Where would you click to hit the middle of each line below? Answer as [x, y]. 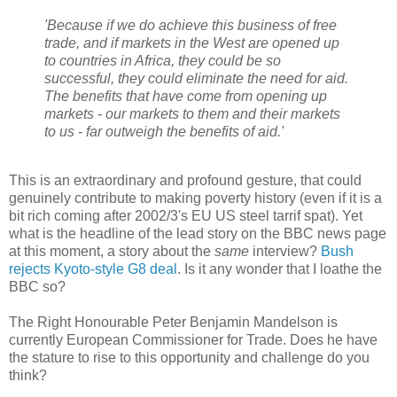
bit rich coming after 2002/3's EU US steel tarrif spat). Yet [186, 216]
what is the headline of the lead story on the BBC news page [198, 234]
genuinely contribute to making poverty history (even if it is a [195, 198]
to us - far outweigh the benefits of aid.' [164, 131]
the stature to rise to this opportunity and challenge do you [189, 358]
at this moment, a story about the [112, 252]
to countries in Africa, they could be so [163, 60]
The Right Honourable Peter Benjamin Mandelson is [173, 323]
